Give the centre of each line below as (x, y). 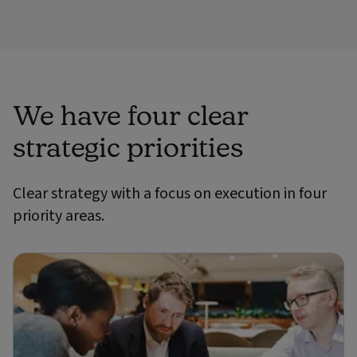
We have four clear (131, 114)
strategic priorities (128, 146)
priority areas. (59, 216)
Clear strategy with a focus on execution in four (170, 193)
